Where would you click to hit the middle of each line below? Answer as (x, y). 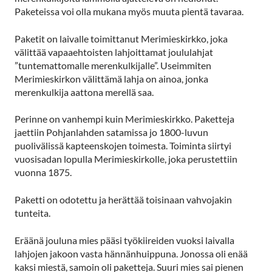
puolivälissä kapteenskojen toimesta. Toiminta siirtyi (123, 146)
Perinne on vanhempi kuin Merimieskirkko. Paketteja (124, 119)
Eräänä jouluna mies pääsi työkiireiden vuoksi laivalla (124, 240)
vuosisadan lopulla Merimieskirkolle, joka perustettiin (126, 159)
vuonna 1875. (43, 172)
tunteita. (32, 213)
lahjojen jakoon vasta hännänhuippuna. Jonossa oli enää (131, 253)
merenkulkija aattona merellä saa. (84, 92)
